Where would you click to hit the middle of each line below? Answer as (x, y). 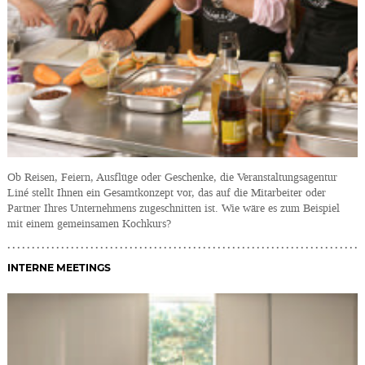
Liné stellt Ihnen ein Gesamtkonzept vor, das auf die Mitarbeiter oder (167, 192)
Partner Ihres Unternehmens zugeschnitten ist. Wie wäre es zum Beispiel (174, 208)
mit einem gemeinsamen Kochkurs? (90, 223)
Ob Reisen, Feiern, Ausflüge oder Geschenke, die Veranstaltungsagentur (173, 177)
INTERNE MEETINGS (59, 268)
